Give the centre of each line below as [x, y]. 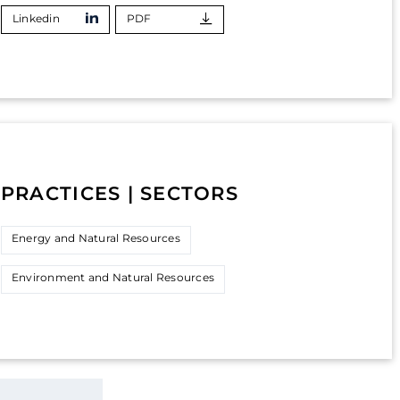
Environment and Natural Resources [113, 277]
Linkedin [36, 18]
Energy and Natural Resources [96, 238]
